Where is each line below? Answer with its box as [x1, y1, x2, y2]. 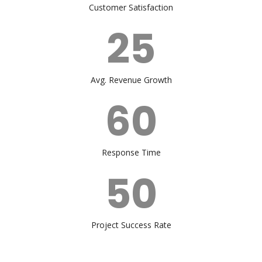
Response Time [101, 146, 161, 158]
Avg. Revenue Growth [90, 74, 172, 85]
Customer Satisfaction [89, 1, 173, 13]
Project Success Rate [91, 219, 171, 230]
